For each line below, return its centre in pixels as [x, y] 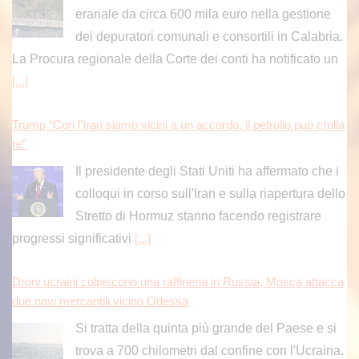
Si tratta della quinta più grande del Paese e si [206, 300]
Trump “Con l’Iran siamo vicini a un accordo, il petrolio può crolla [178, 97]
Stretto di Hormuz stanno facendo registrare [198, 188]
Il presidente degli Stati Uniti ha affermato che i [207, 143]
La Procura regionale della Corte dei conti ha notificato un [175, 30]
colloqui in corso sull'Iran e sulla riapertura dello [210, 165]
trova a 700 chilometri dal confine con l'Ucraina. [209, 322]
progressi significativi [73, 210]
